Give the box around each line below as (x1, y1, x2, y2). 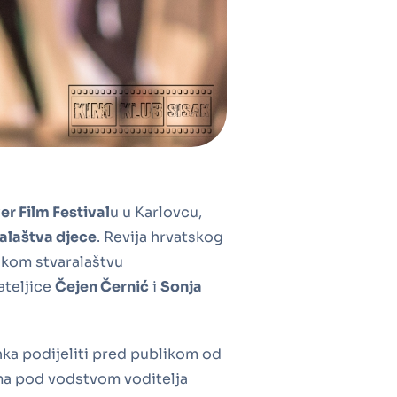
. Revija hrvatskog (97, 227, 223, 246)
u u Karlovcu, (110, 202, 202, 222)
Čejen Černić (55, 276, 149, 296)
